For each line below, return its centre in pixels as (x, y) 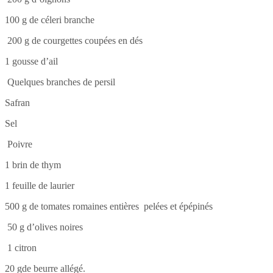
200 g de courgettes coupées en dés (74, 40)
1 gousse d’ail (31, 61)
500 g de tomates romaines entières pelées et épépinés (109, 206)
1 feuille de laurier (40, 185)
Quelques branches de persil (60, 82)
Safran (17, 102)
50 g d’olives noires (44, 227)
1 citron (21, 247)
